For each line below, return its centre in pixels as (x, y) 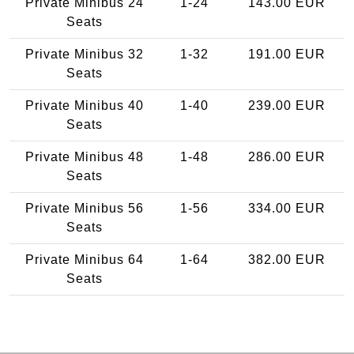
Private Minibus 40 (85, 105)
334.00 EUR (286, 208)
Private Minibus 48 (85, 156)
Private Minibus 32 (85, 54)
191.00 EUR (286, 54)
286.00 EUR (286, 156)
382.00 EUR (286, 259)
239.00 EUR (286, 105)
